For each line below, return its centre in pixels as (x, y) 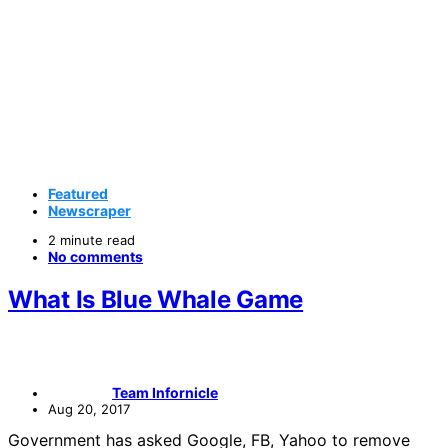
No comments (95, 257)
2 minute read (91, 240)
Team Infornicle (165, 392)
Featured (78, 194)
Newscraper (89, 211)
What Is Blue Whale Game (156, 300)
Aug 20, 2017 (89, 408)
